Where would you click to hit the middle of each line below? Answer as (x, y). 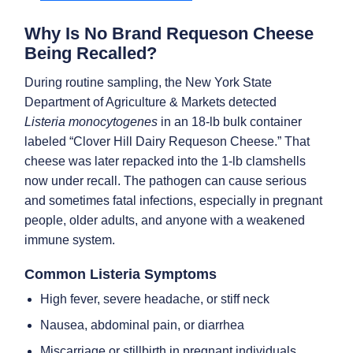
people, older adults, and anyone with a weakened (165, 220)
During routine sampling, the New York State (148, 82)
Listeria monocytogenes (91, 122)
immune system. (70, 240)
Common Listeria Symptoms (121, 274)
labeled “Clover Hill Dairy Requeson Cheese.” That (167, 141)
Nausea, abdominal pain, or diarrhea (142, 325)
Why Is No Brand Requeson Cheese (169, 33)
